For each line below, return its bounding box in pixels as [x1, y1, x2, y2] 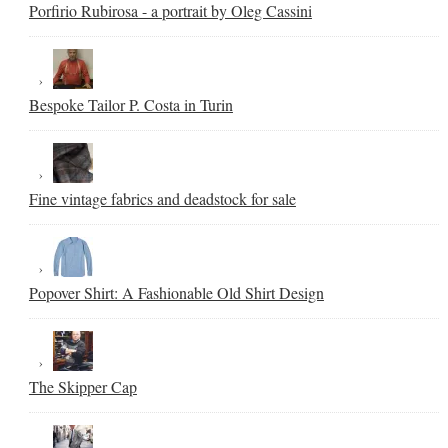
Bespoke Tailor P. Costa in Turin [28, 93, 233, 115]
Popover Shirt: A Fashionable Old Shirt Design [28, 281, 324, 303]
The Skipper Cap [28, 375, 137, 397]
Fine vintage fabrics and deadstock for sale [28, 187, 296, 209]
